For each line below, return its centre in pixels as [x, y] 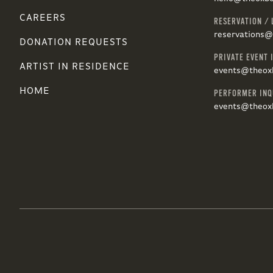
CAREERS [43, 18]
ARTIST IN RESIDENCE [75, 67]
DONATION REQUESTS [74, 42]
